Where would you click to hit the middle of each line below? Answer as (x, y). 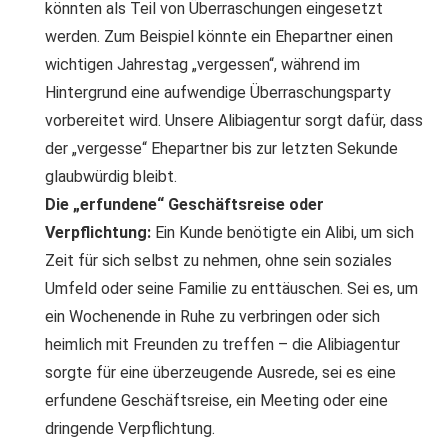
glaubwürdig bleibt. (111, 177)
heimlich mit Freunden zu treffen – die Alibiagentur (222, 345)
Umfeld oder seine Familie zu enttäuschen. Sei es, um (231, 289)
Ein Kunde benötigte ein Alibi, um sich (282, 233)
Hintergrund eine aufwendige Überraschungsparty (218, 93)
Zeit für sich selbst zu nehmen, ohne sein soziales (218, 261)
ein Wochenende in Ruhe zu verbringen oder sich (212, 317)
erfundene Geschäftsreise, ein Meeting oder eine (216, 401)
